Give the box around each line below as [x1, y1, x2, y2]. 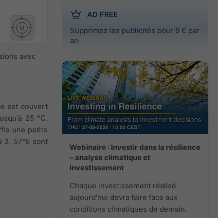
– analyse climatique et [70, 152, 150, 162]
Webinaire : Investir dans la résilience [70, 142, 200, 152]
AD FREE [87, 9, 118, 19]
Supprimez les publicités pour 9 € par [70, 25, 200, 35]
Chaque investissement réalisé [70, 181, 176, 190]
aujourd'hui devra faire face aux [70, 192, 178, 202]
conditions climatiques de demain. [70, 204, 187, 214]
